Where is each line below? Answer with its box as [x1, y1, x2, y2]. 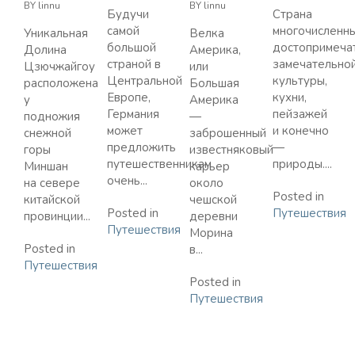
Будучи [106, 6, 149, 22]
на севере [24, 175, 80, 191]
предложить [106, 139, 176, 155]
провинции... [24, 208, 90, 224]
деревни [189, 208, 238, 224]
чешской [189, 192, 237, 208]
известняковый [189, 142, 273, 158]
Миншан [24, 158, 68, 174]
